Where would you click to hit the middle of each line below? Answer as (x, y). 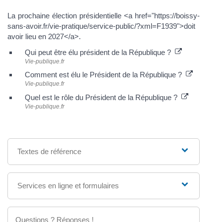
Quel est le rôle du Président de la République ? (103, 97)
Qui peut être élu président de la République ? (100, 52)
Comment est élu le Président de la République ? (105, 75)
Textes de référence (49, 151)
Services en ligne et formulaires (68, 185)
